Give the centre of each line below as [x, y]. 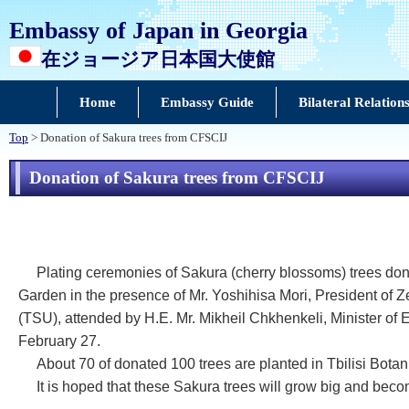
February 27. [59, 341]
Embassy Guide [207, 102]
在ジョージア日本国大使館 [158, 59]
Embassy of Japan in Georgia [158, 30]
